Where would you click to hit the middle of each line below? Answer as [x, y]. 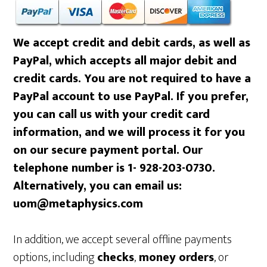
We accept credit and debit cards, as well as [132, 43]
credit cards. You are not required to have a [132, 79]
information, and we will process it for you [129, 133]
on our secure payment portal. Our [108, 150]
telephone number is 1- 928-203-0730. [114, 168]
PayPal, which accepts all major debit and [125, 61]
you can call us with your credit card [112, 115]
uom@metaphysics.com [78, 204]
